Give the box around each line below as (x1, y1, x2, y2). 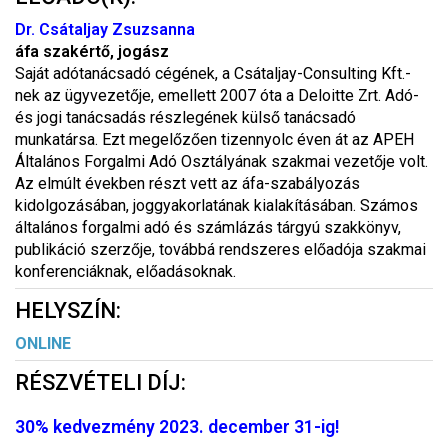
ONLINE (15, 334, 71, 353)
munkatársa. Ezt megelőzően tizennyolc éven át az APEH (15, 130, 414, 149)
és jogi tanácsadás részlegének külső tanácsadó (15, 108, 356, 127)
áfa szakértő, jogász (15, 42, 169, 61)
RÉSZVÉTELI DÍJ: (15, 370, 186, 395)
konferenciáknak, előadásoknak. (15, 262, 236, 281)
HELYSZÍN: (15, 298, 121, 323)
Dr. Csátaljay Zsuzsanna (15, 20, 195, 39)
